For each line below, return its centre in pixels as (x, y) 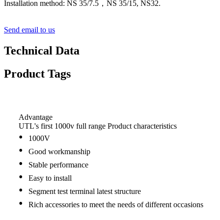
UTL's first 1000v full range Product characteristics (98, 126)
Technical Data (42, 51)
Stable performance (58, 165)
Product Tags (37, 74)
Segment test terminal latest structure (85, 192)
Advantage (36, 117)
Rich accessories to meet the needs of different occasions (116, 205)
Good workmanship (59, 152)
